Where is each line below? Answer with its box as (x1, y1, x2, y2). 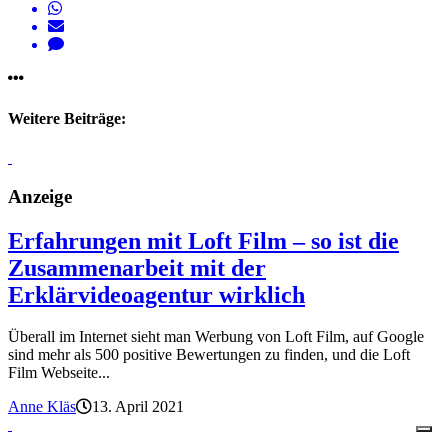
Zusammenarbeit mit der (8, 254, 266, 281)
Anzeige (8, 185, 72, 207)
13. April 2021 (92, 398, 184, 416)
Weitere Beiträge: (8, 109, 126, 127)
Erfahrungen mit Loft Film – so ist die (8, 227, 399, 254)
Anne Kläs (8, 398, 76, 416)
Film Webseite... (8, 364, 110, 382)
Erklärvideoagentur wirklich (8, 281, 305, 308)
